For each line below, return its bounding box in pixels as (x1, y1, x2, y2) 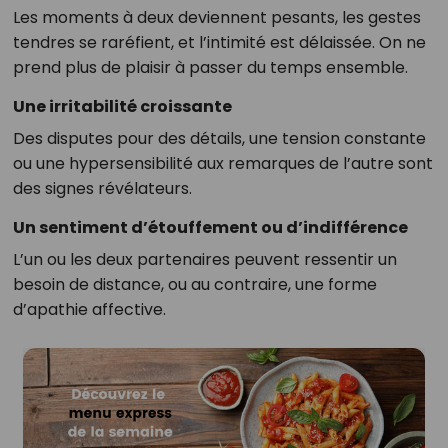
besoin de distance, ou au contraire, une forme (12, 273, 377, 297)
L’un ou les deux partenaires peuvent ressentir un (12, 248, 397, 272)
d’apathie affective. (12, 298, 166, 322)
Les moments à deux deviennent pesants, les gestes (12, 6, 421, 30)
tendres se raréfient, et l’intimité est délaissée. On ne (12, 31, 426, 55)
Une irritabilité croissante (12, 95, 232, 119)
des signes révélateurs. (12, 177, 192, 201)
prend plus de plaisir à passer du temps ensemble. (12, 56, 408, 80)
